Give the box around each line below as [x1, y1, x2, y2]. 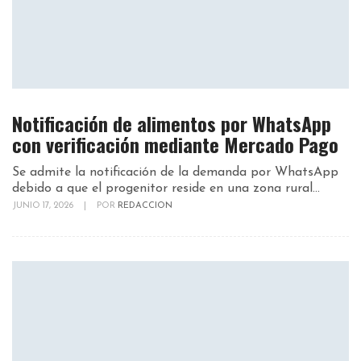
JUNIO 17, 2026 [12, 201, 76, 211]
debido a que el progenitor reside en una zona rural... [12, 182, 320, 196]
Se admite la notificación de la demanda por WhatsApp [12, 166, 338, 180]
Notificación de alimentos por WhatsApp [12, 109, 331, 139]
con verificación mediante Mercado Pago [12, 130, 338, 160]
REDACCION [118, 201, 172, 211]
